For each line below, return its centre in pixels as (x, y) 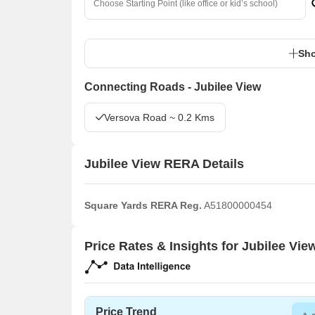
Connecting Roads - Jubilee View (173, 86)
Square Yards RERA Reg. (143, 205)
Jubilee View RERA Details (164, 164)
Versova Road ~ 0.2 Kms (159, 117)
